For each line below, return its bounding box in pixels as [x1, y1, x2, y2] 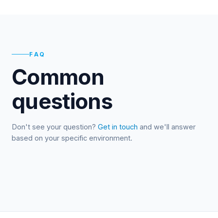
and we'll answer [138, 122, 196, 131]
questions [12, 88, 113, 114]
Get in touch [98, 122, 138, 131]
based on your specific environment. [12, 133, 132, 142]
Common [12, 63, 105, 90]
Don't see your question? [12, 122, 98, 131]
